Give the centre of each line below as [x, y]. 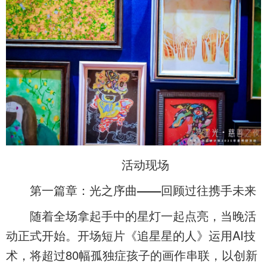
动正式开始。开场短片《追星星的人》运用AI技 [131, 235]
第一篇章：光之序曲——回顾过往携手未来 [143, 190]
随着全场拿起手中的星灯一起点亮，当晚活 [131, 216]
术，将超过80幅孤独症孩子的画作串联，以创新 [132, 255]
